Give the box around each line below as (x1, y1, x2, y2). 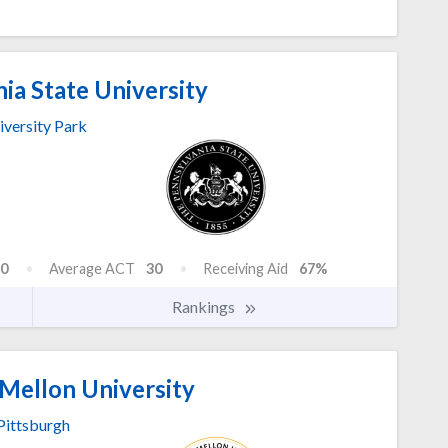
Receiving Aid (203, 260, 288, 278)
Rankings (172, 297, 238, 317)
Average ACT (49, 260, 135, 278)
